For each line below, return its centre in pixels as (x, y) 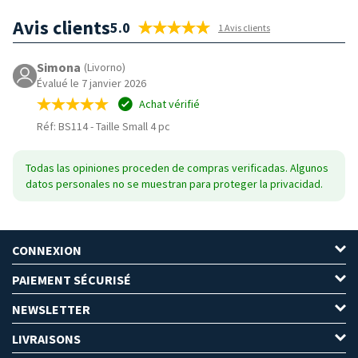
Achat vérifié (168, 103)
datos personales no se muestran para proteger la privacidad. (174, 183)
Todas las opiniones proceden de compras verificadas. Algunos (177, 167)
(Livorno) (105, 67)
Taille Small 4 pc (133, 126)
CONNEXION (47, 250)
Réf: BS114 (62, 126)
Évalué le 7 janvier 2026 (91, 83)
